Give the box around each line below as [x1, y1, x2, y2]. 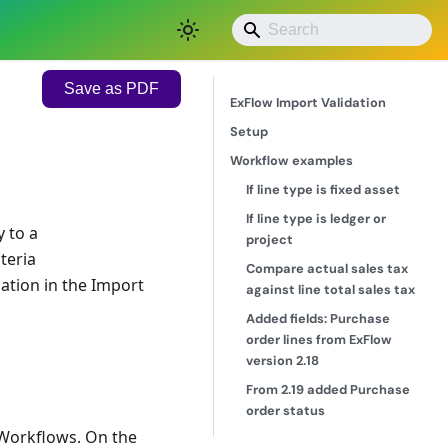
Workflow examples [230, 152, 353, 169]
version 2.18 [246, 352, 319, 369]
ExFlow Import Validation [230, 94, 386, 111]
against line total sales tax [246, 281, 415, 298]
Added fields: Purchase [246, 310, 390, 327]
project [246, 231, 293, 248]
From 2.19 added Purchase [246, 381, 410, 398]
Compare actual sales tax [246, 260, 408, 277]
